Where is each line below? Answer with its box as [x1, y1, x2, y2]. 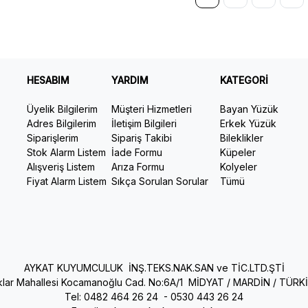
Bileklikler [220, 132, 263, 144]
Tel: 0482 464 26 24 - [65, 291, 170, 303]
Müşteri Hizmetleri [111, 103, 192, 115]
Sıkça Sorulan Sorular [111, 175, 208, 188]
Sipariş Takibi [111, 132, 172, 144]
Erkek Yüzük [220, 118, 276, 130]
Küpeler [220, 146, 256, 159]
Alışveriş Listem [27, 161, 95, 173]
